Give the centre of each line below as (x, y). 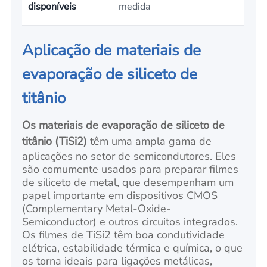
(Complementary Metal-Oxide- (97, 209)
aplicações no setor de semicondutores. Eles (129, 156)
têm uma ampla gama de (150, 142)
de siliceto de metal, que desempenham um (128, 183)
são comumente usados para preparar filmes (131, 170)
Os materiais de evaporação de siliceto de (124, 125)
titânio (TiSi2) (55, 142)
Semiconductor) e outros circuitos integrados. (130, 222)
